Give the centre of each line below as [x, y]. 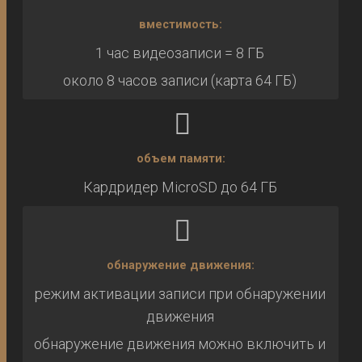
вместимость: [181, 25]
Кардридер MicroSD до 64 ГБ [180, 187]
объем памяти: [181, 159]
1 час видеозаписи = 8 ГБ [180, 53]
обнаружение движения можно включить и [180, 344]
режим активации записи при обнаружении [180, 294]
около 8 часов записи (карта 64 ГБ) [180, 81]
